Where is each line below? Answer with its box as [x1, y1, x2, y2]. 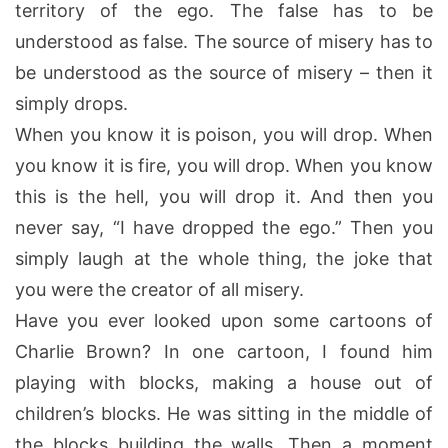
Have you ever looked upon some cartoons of [15, 309, 433, 331]
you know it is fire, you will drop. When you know [15, 154, 433, 176]
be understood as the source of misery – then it [15, 61, 433, 83]
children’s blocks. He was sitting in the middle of [15, 402, 433, 424]
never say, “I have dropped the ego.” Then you [15, 216, 433, 238]
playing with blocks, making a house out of [15, 371, 433, 393]
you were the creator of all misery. [15, 278, 304, 300]
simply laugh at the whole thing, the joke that [15, 247, 433, 269]
